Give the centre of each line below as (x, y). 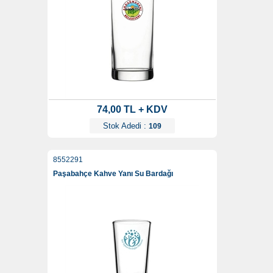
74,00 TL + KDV (132, 110)
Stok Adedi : (126, 126)
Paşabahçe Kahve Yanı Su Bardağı (113, 174)
